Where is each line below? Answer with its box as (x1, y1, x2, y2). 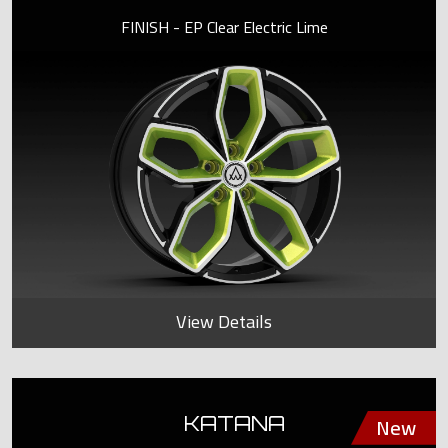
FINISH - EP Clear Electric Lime (120, 11, 328, 42)
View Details (176, 304, 272, 338)
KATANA (183, 409, 285, 436)
